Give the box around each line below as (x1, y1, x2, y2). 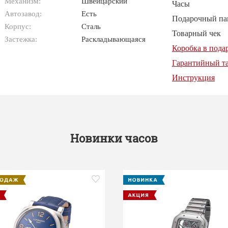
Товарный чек (172, 29, 221, 38)
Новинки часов (70, 131, 158, 146)
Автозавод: (4, 9, 42, 18)
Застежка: (4, 35, 37, 43)
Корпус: (4, 22, 31, 31)
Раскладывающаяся (81, 35, 146, 43)
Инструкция (172, 73, 215, 82)
